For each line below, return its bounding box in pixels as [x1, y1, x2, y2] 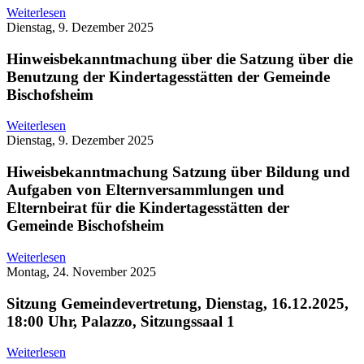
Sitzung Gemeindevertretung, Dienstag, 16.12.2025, [6, 294, 349, 312]
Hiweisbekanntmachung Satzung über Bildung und [6, 163, 350, 181]
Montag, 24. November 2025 [6, 264, 156, 279]
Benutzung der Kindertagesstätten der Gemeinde [6, 67, 330, 85]
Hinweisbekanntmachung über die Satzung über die [6, 50, 353, 67]
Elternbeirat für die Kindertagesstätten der [6, 199, 289, 217]
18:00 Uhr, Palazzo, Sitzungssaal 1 [6, 312, 235, 330]
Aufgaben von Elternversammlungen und [6, 181, 284, 199]
